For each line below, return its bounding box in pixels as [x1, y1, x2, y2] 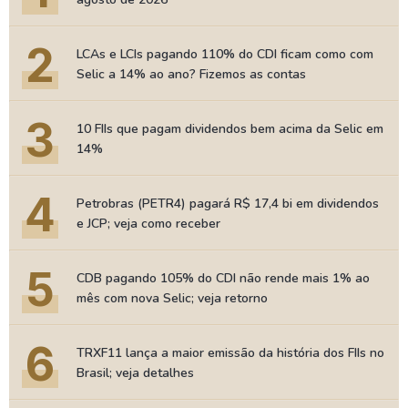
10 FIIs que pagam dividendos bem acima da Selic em [76, 120, 383, 138]
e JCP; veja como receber [76, 215, 220, 232]
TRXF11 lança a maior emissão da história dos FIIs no [76, 344, 384, 362]
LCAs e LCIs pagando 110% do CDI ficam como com [76, 46, 373, 63]
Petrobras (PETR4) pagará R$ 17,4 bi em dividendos [76, 195, 379, 212]
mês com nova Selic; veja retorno [76, 290, 268, 307]
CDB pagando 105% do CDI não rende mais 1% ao [76, 270, 370, 287]
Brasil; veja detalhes [76, 364, 194, 382]
